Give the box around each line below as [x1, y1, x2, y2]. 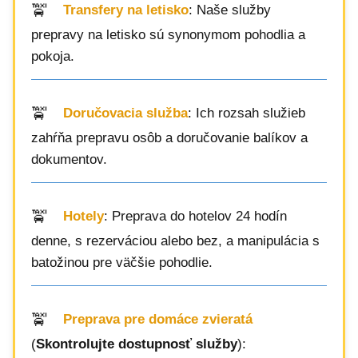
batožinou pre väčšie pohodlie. [31, 255, 213, 270]
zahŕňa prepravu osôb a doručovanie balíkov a [31, 130, 308, 145]
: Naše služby [189, 2, 271, 18]
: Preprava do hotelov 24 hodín [104, 209, 287, 225]
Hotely [63, 209, 104, 225]
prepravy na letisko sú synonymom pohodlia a [31, 27, 305, 42]
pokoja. [31, 49, 74, 64]
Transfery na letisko [63, 2, 189, 18]
